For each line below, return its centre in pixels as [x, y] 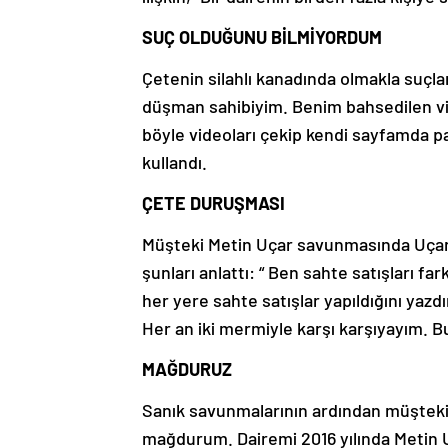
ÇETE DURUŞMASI [215, 203]
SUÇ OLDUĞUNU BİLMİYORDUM [264, 37]
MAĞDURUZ [187, 369]
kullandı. [176, 162]
